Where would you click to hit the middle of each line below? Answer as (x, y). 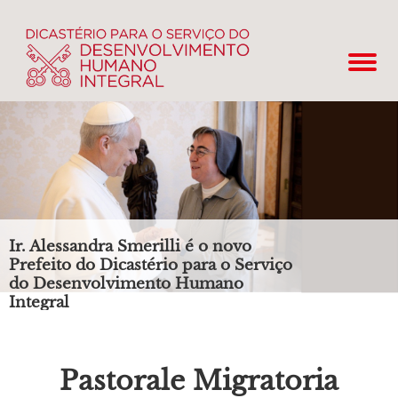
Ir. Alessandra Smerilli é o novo (130, 247)
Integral (39, 302)
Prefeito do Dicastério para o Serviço (151, 265)
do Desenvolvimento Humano (126, 284)
